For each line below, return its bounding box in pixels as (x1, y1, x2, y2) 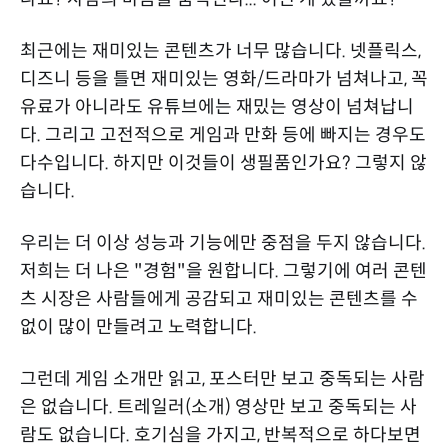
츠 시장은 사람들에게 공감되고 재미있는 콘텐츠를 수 (20, 287, 418, 310)
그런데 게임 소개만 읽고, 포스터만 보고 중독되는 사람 (20, 367, 425, 390)
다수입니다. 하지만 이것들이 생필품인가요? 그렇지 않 (20, 151, 427, 174)
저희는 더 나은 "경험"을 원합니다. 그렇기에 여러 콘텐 (20, 259, 427, 282)
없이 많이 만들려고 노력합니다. (20, 315, 257, 338)
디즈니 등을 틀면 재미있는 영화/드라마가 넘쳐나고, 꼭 (20, 67, 428, 90)
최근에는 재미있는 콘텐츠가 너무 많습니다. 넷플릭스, (20, 39, 421, 62)
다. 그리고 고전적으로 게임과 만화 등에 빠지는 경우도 (20, 123, 426, 146)
